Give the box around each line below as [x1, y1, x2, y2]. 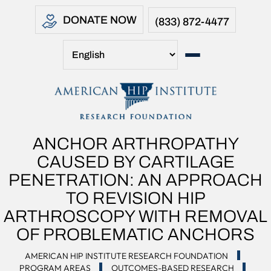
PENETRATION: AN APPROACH [8, 171, 263, 189]
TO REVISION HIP [65, 189, 206, 207]
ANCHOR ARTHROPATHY [32, 134, 239, 153]
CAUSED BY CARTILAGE [36, 152, 235, 171]
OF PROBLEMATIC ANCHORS [16, 225, 255, 244]
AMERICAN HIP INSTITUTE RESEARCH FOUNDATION [25, 250, 229, 261]
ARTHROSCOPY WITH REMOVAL [4, 207, 267, 226]
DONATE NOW [63, 14, 137, 26]
